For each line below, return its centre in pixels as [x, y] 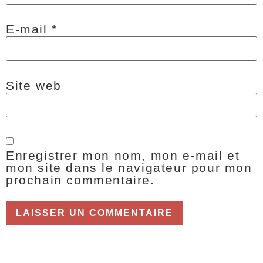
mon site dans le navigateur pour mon [129, 168]
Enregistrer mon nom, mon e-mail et [123, 155]
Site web [34, 85]
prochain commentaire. [80, 180]
